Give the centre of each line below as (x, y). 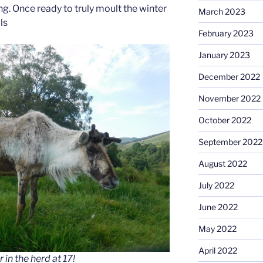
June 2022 (218, 207)
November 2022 (229, 99)
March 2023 (222, 12)
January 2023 (224, 55)
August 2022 (222, 164)
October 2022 (225, 120)
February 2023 (226, 33)
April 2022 (218, 251)
